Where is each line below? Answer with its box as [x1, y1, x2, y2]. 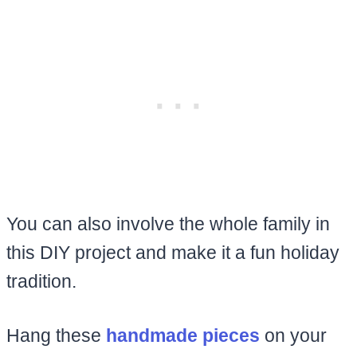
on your [260, 324, 327, 346]
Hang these [6, 324, 106, 346]
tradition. [6, 270, 81, 292]
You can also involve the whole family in [6, 213, 330, 234]
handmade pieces [106, 324, 260, 346]
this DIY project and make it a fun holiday [6, 241, 339, 263]
